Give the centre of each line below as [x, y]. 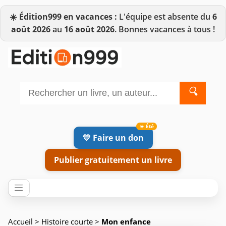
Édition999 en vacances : [68, 17]
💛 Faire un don [113, 137]
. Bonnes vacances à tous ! [165, 29]
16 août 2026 [89, 29]
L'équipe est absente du [164, 17]
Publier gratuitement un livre [113, 160]
